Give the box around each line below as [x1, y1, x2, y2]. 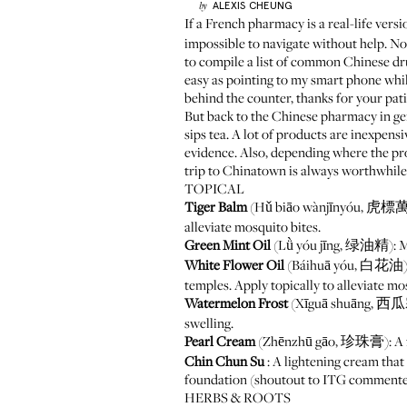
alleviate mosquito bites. [184, 217, 321, 235]
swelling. [184, 313, 233, 332]
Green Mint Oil [184, 235, 271, 253]
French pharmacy [205, 14, 304, 32]
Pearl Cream [184, 332, 255, 350]
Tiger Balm [184, 197, 247, 215]
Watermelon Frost [184, 293, 288, 312]
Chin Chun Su [184, 352, 264, 370]
